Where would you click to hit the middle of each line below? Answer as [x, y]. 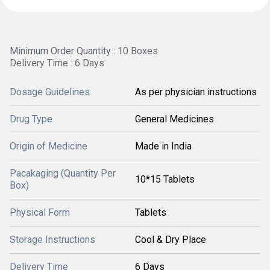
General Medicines [174, 119]
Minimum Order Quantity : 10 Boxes [84, 51]
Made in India [163, 146]
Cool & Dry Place [171, 240]
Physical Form [40, 212]
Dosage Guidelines [50, 92]
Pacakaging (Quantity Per [63, 173]
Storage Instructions [52, 240]
